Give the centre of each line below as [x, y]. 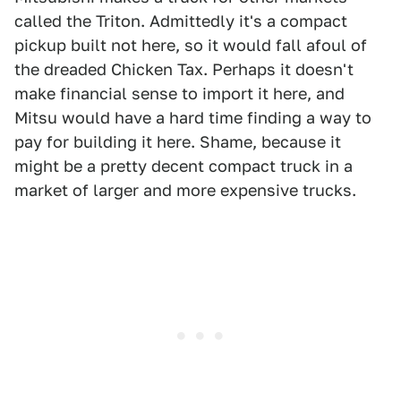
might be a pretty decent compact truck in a [183, 166]
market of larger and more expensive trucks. [185, 191]
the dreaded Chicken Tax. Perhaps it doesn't [184, 70]
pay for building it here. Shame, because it [178, 142]
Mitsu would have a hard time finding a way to [193, 118]
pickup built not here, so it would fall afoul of [191, 46]
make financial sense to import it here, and [179, 94]
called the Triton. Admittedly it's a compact [181, 21]
